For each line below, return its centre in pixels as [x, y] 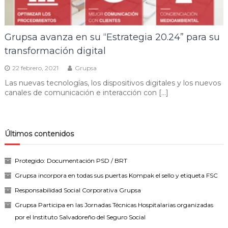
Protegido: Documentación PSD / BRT [71, 161]
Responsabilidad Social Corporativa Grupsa [78, 190]
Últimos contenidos [39, 134]
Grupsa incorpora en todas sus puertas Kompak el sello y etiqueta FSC [116, 176]
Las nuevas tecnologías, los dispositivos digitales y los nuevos [112, 83]
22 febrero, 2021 [35, 68]
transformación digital [55, 51]
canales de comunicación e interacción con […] [86, 93]
